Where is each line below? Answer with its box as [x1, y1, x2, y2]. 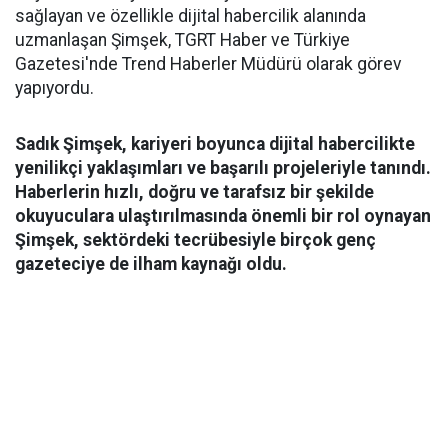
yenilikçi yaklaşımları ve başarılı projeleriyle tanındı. [15, 158, 431, 178]
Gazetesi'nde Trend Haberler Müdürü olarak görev [15, 54, 402, 74]
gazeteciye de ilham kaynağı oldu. [15, 254, 287, 274]
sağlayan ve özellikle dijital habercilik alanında [15, 6, 366, 26]
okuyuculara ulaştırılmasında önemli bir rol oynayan [15, 206, 431, 226]
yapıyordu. [15, 78, 94, 98]
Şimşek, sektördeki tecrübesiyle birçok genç [15, 230, 376, 250]
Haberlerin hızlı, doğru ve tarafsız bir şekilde [15, 182, 374, 202]
